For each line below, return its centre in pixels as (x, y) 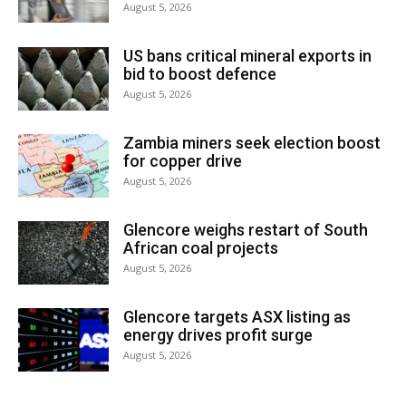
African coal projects (201, 247)
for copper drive (183, 160)
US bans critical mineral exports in (247, 55)
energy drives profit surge (218, 334)
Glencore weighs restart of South (246, 229)
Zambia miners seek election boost (252, 142)
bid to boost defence (200, 73)
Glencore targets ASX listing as (237, 316)
